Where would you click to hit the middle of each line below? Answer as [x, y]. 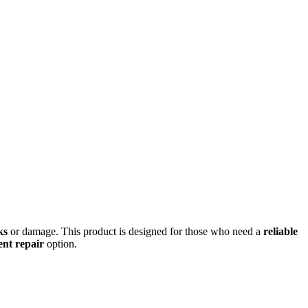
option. [60, 243]
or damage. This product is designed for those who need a [135, 231]
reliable [280, 231]
